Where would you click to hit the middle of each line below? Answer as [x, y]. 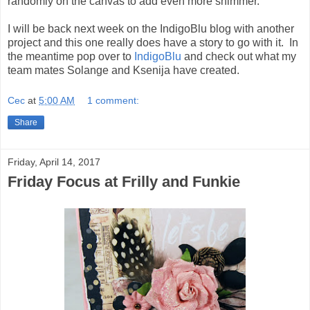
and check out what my [239, 57]
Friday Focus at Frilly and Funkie [124, 181]
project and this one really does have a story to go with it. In [153, 43]
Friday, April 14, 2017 [54, 162]
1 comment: [113, 100]
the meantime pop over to [71, 57]
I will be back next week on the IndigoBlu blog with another [151, 29]
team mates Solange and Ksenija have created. [124, 71]
